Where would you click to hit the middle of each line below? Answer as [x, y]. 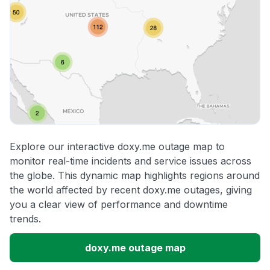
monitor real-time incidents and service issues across [130, 161]
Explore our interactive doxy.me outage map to [117, 147]
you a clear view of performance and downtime [119, 205]
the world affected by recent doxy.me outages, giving [131, 190]
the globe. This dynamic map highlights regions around [135, 176]
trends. [25, 219]
